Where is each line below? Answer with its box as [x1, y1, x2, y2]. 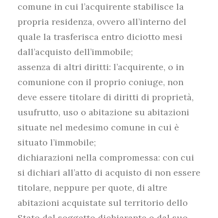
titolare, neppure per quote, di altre [18, 182, 167, 193]
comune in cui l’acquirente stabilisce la [18, 1, 184, 12]
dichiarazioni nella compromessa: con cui [18, 152, 194, 163]
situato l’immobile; [18, 137, 96, 148]
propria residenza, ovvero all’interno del [18, 16, 186, 27]
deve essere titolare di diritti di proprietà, [18, 91, 194, 103]
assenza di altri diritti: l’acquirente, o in [18, 61, 184, 73]
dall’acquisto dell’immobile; [18, 46, 133, 57]
